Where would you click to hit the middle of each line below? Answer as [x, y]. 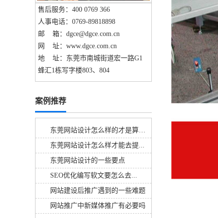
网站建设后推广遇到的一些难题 [98, 190]
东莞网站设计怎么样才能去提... [97, 145]
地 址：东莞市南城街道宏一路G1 [90, 58]
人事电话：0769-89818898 [77, 21]
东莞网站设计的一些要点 [88, 160]
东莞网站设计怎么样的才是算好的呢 [142, 130]
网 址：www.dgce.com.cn [77, 46]
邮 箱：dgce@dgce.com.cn [79, 34]
